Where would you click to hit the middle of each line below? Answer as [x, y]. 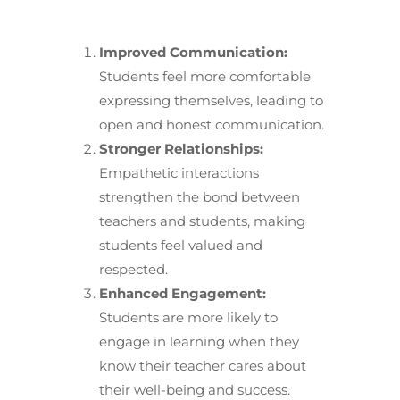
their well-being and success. [194, 390]
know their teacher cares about [202, 366]
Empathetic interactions [179, 173]
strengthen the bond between [199, 197]
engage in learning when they [199, 342]
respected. [133, 269]
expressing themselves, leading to [211, 100]
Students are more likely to [188, 317]
